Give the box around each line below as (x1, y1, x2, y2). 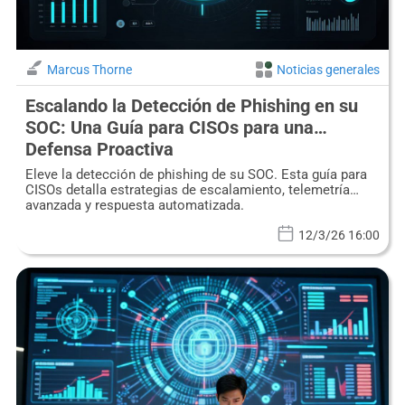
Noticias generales (277, 61, 381, 77)
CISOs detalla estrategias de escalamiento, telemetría (24, 181, 350, 198)
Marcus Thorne (46, 61, 132, 77)
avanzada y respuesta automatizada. (24, 196, 244, 213)
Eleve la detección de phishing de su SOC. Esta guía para (24, 165, 367, 183)
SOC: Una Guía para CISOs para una (24, 116, 314, 138)
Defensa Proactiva (24, 137, 174, 160)
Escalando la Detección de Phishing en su (24, 94, 358, 117)
